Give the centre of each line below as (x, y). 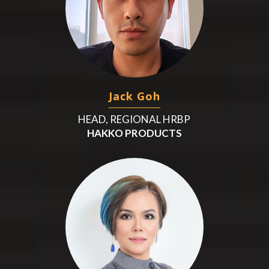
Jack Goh (134, 96)
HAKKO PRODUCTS (134, 133)
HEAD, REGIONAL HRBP (134, 119)
